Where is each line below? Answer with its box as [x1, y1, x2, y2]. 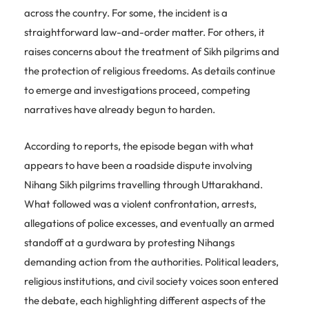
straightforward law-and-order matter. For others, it [24, 25, 265, 39]
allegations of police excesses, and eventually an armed [24, 216, 275, 230]
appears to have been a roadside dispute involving [24, 158, 252, 172]
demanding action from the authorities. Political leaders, [24, 255, 279, 268]
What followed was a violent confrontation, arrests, [24, 197, 257, 210]
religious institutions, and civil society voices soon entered [24, 274, 279, 288]
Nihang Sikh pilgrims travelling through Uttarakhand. [24, 177, 263, 191]
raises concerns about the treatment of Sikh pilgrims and [24, 44, 279, 58]
